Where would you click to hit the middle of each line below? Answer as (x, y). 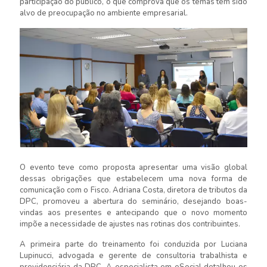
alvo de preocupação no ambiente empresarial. (104, 13)
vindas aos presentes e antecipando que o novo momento (133, 212)
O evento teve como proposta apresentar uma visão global (133, 167)
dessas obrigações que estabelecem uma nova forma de (133, 178)
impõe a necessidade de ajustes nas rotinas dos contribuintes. (130, 224)
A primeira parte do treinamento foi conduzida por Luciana (133, 244)
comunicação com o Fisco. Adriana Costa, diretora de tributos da (133, 190)
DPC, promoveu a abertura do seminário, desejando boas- (133, 201)
